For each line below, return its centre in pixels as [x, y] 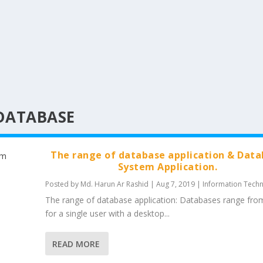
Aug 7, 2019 [175, 184]
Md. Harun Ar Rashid [114, 184]
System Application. [168, 167]
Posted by [63, 184]
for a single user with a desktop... [107, 213]
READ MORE [76, 244]
